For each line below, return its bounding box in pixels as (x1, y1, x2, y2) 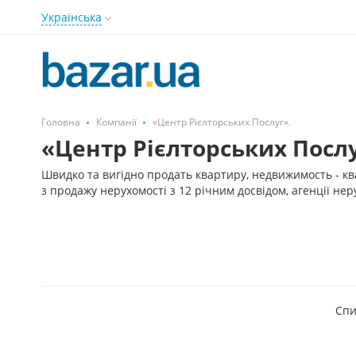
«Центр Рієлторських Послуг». (153, 114, 291, 129)
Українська (41, 10, 102, 25)
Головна (41, 114, 80, 129)
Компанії (96, 114, 137, 129)
